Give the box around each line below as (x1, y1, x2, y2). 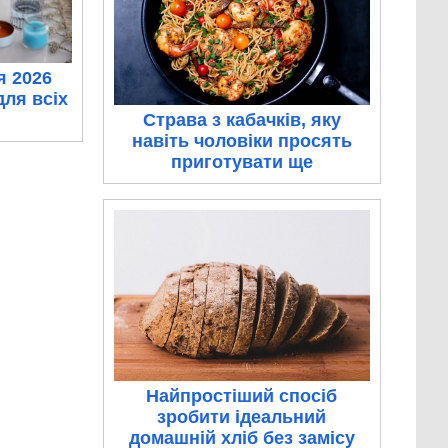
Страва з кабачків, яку (142, 110, 341, 131)
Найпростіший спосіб (146, 386, 338, 407)
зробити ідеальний (157, 407, 327, 428)
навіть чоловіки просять (131, 131, 352, 152)
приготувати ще (170, 152, 313, 173)
